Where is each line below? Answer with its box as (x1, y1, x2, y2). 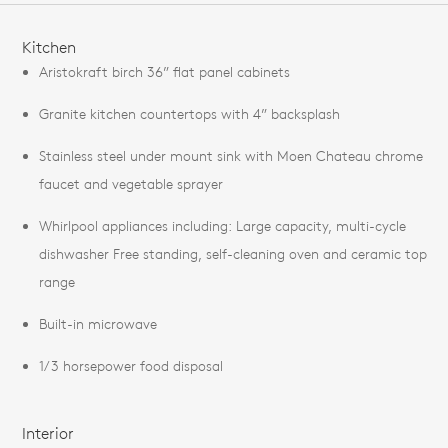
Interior (22, 422, 74, 443)
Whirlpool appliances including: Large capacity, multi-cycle (39, 216, 406, 235)
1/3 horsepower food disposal (39, 356, 223, 375)
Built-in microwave (39, 314, 157, 333)
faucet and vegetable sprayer (39, 174, 223, 193)
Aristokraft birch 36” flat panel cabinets (39, 62, 290, 81)
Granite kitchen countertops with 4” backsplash (39, 104, 340, 123)
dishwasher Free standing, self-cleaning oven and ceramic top (39, 244, 427, 263)
